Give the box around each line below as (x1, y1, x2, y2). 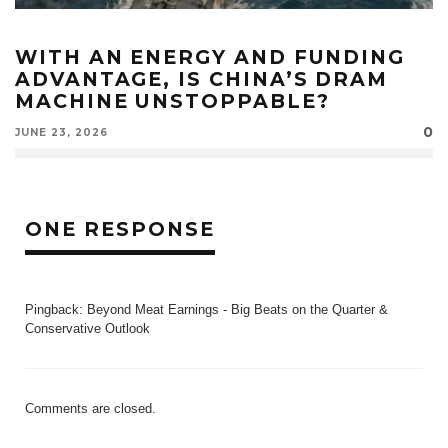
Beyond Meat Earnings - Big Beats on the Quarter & (87, 301, 388, 317)
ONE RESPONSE (25, 216, 215, 241)
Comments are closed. (25, 400, 156, 416)
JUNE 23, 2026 (15, 125, 108, 139)
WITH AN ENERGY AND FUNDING (15, 44, 406, 69)
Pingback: (25, 301, 87, 317)
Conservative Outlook (25, 320, 150, 336)
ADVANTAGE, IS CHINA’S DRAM (15, 66, 389, 91)
